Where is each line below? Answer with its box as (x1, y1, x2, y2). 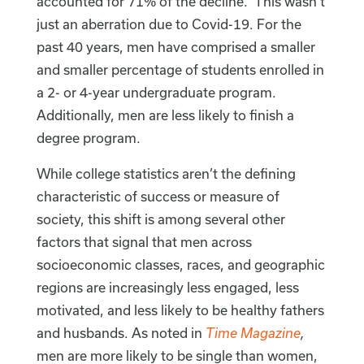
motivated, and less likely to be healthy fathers (36, 302, 324, 318)
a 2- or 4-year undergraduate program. (36, 84, 276, 101)
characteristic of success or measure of (36, 188, 279, 205)
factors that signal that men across (36, 234, 252, 250)
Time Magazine (205, 325, 301, 341)
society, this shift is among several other (36, 211, 285, 227)
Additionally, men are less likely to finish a (36, 107, 294, 123)
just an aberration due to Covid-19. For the (36, 16, 301, 32)
